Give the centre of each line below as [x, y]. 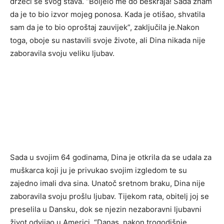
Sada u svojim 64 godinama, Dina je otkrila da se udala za [111, 157]
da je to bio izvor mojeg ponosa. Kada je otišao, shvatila [107, 14]
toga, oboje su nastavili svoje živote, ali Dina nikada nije [108, 40]
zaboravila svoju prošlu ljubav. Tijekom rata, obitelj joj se [109, 196]
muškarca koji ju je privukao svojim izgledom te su [98, 170]
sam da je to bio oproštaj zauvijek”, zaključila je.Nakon [105, 27]
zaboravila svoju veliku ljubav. [62, 53]
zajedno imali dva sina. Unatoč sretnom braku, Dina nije [107, 183]
